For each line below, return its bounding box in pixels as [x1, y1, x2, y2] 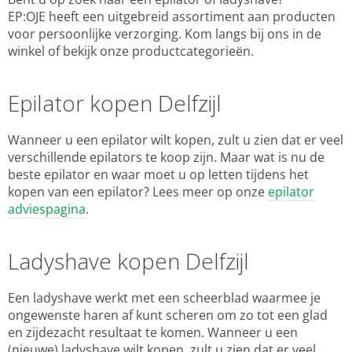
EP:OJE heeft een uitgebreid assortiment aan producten [8, 8, 335, 26]
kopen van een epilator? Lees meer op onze [8, 183, 268, 201]
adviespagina [8, 200, 86, 218]
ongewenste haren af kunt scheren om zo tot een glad [8, 306, 328, 324]
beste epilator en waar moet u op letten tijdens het [8, 166, 309, 184]
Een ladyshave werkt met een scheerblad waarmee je [8, 289, 321, 307]
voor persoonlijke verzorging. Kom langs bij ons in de [8, 25, 321, 43]
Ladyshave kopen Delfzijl [8, 246, 249, 277]
